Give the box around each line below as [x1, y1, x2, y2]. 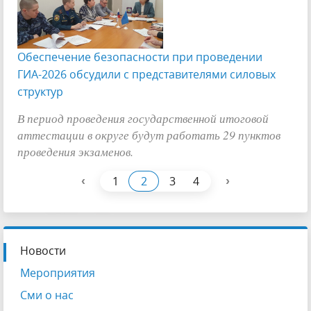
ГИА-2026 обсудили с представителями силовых [17, 66, 276, 82]
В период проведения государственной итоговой [17, 109, 269, 126]
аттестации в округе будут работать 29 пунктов [17, 126, 280, 143]
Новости [20, 242, 66, 258]
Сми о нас [20, 287, 74, 303]
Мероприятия [20, 264, 95, 280]
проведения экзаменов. [17, 142, 133, 160]
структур [17, 83, 63, 99]
